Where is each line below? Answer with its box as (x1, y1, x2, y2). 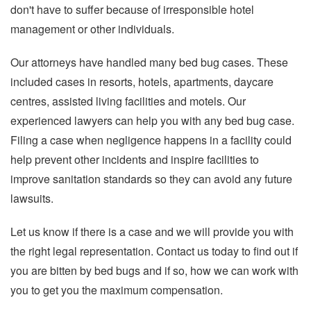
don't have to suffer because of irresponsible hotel (10, 1, 254, 18)
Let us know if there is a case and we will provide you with (10, 224, 294, 240)
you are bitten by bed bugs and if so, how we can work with (10, 262, 299, 279)
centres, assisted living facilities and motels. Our (10, 93, 246, 110)
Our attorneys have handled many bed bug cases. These (10, 54, 288, 71)
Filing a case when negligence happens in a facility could (10, 132, 292, 149)
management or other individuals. (10, 21, 174, 37)
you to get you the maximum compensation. (10, 282, 223, 299)
